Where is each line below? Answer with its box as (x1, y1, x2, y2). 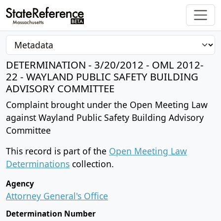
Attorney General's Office (6, 189, 108, 202)
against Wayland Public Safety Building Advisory (6, 111, 204, 123)
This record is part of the (6, 145, 109, 157)
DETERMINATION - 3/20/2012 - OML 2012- (6, 57, 204, 72)
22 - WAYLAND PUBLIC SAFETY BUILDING (6, 69, 198, 83)
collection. (70, 157, 114, 170)
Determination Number (6, 208, 96, 219)
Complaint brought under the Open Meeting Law (6, 98, 208, 110)
